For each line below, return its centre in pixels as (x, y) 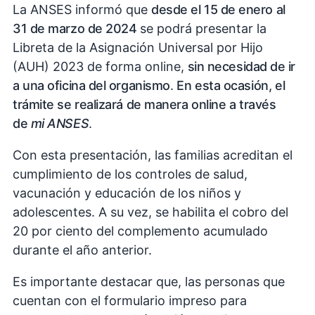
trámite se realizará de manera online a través (144, 104)
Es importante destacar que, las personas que (149, 281)
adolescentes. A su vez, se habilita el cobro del (150, 212)
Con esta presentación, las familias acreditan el (153, 155)
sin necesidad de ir (240, 66)
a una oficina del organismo (91, 85)
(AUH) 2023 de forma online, (98, 66)
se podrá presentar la (202, 28)
